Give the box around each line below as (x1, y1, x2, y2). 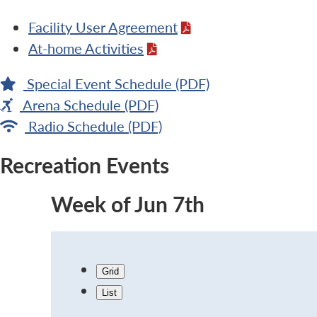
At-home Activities (28, 38, 144, 58)
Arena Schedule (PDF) (23, 94, 158, 115)
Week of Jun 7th (51, 188, 204, 219)
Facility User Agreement (28, 16, 178, 37)
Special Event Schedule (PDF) (27, 73, 209, 93)
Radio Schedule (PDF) (28, 115, 162, 136)
